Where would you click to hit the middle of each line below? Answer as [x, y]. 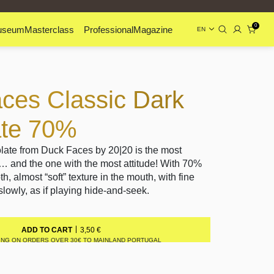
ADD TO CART [47, 230]
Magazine [153, 29]
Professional [109, 29]
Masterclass [49, 29]
